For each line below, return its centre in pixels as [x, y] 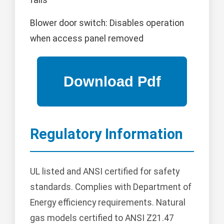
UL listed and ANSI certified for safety [105, 172]
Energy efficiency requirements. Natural [108, 203]
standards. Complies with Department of [111, 187]
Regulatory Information [106, 134]
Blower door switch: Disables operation [107, 23]
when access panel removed [87, 39]
